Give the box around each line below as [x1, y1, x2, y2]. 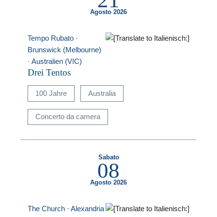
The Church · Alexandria [28, 204, 105, 213]
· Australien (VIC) [28, 57, 82, 65]
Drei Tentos [28, 67, 71, 77]
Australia [88, 89, 116, 97]
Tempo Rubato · [28, 33, 78, 42]
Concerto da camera [35, 112, 101, 121]
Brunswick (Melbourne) [28, 45, 102, 54]
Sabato [98, 154, 119, 161]
